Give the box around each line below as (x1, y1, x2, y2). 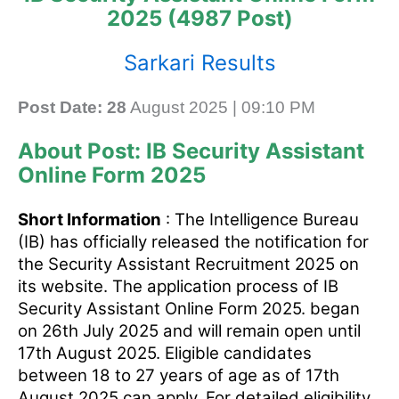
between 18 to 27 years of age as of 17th (18, 365, 339, 387)
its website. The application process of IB (18, 276, 338, 297)
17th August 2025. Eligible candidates (18, 343, 312, 364)
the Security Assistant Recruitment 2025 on (18, 254, 359, 275)
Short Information (18, 209, 161, 231)
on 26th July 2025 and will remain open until (18, 321, 361, 342)
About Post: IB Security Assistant (18, 137, 364, 164)
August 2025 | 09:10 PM (126, 98, 315, 118)
